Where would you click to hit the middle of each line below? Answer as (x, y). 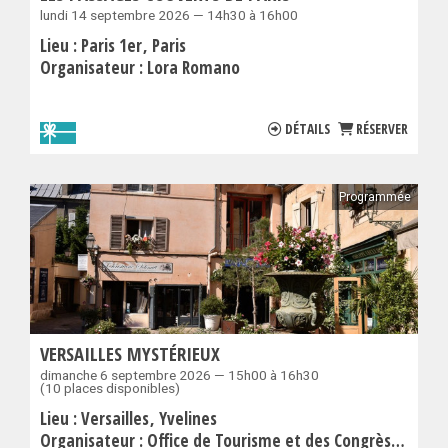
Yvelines (188, 419)
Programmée (375, 197)
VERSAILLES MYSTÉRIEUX (130, 354)
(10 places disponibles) (110, 388)
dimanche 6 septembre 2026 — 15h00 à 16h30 (179, 375)
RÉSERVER (382, 129)
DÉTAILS (307, 129)
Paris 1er (113, 46)
